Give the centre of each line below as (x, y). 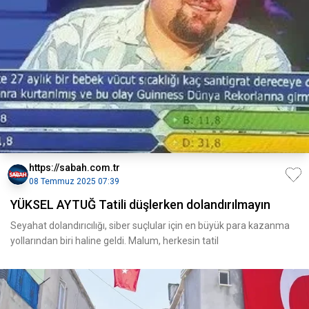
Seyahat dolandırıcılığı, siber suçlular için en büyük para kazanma (150, 226)
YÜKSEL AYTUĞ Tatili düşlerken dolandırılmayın (140, 205)
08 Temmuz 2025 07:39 (74, 181)
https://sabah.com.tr (74, 168)
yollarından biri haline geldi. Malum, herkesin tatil (114, 241)
